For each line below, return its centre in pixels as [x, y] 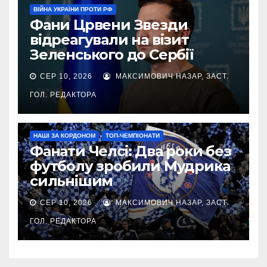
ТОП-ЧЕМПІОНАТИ [133, 135]
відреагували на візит [109, 39]
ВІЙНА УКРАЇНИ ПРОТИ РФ [73, 9]
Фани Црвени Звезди [109, 24]
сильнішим [72, 181]
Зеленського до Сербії [112, 54]
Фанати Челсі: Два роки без [131, 151]
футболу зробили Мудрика [130, 166]
